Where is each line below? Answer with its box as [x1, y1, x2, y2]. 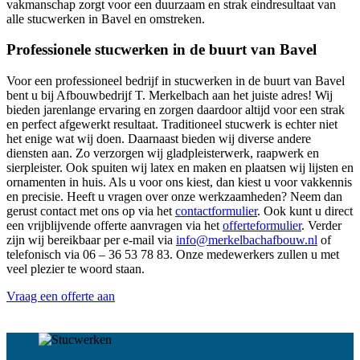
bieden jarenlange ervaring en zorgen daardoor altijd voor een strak [6, 103, 345, 117]
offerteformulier [223, 219, 301, 233]
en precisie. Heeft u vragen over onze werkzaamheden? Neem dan [6, 190, 342, 204]
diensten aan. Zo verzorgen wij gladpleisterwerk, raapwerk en [6, 146, 319, 161]
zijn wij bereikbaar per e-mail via [6, 233, 176, 247]
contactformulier [175, 204, 257, 219]
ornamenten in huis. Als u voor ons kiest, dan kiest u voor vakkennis [6, 175, 352, 190]
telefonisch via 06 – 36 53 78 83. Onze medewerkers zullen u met [6, 247, 339, 262]
